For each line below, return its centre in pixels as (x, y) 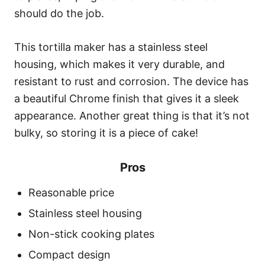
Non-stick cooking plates (91, 234)
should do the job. (59, 14)
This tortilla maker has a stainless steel (111, 47)
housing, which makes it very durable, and (119, 64)
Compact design (70, 255)
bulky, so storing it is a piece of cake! (106, 133)
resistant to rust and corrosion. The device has (131, 82)
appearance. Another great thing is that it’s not (132, 116)
